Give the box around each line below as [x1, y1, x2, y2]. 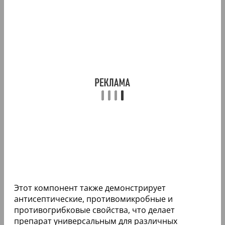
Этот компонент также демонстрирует [14, 182, 166, 193]
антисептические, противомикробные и [14, 193, 173, 204]
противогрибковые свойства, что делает [14, 204, 175, 215]
